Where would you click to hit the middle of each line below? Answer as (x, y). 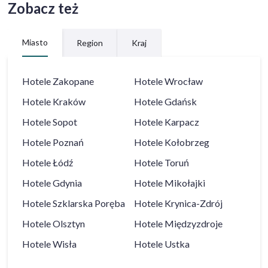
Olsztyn (69, 223)
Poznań (68, 142)
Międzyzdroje (194, 223)
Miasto (35, 42)
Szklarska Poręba (89, 203)
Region (90, 43)
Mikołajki (185, 183)
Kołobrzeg (187, 142)
